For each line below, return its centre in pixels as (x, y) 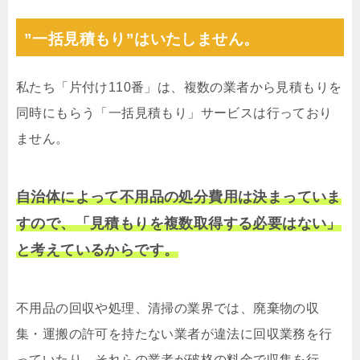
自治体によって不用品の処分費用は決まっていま (179, 197)
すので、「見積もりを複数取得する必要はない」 (179, 224)
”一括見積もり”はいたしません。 (142, 39)
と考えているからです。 (98, 250)
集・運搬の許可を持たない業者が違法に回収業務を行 (174, 334)
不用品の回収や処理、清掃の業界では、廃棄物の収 (168, 309)
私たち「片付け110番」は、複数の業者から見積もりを (179, 88)
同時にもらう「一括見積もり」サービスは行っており (174, 113)
